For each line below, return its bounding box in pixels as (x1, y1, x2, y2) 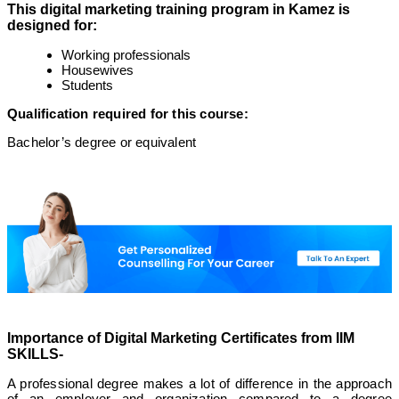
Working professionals (61, 46, 191, 62)
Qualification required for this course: (7, 105, 248, 121)
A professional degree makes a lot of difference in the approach (7, 376, 392, 392)
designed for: (7, 17, 97, 33)
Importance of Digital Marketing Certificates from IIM (7, 330, 354, 346)
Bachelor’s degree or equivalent (7, 134, 197, 150)
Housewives (61, 61, 134, 77)
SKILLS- (7, 346, 63, 362)
